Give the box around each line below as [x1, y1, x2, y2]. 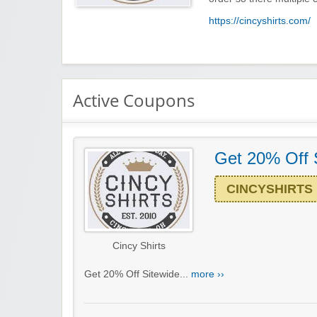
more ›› [191, 269, 224, 280]
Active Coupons [73, 88, 195, 113]
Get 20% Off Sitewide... [84, 269, 191, 280]
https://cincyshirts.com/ [209, 16, 311, 27]
